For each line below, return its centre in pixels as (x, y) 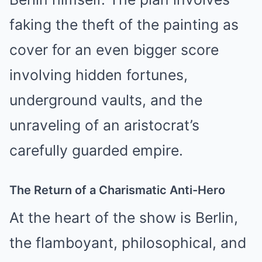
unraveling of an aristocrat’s (104, 125)
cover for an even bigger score (114, 50)
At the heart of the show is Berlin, (124, 218)
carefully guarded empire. (96, 150)
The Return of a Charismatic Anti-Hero (117, 190)
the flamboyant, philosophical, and (128, 243)
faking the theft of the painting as (124, 25)
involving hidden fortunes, (99, 75)
